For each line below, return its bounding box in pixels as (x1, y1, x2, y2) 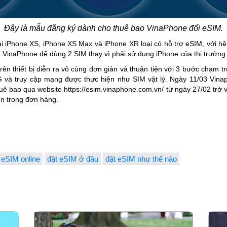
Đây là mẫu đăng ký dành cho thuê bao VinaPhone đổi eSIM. (4, 24, 223, 33)
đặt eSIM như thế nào (105, 155, 177, 164)
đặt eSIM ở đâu (47, 155, 98, 164)
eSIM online (1, 155, 40, 164)
